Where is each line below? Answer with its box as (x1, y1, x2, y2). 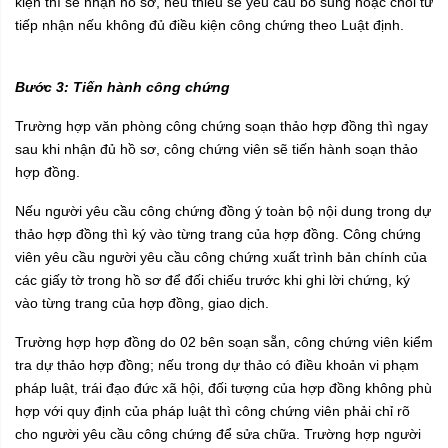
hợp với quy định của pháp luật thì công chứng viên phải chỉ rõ (15, 403, 410, 420)
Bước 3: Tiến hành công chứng (15, 79, 230, 96)
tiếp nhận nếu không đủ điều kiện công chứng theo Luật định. (15, 17, 404, 34)
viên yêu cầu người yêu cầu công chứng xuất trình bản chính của (15, 249, 427, 266)
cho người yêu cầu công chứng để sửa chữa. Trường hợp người (15, 426, 421, 443)
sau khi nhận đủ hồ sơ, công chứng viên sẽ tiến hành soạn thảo (15, 141, 418, 158)
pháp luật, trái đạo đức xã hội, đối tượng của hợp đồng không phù (15, 380, 432, 397)
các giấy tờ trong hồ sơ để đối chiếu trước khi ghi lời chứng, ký (15, 272, 410, 289)
